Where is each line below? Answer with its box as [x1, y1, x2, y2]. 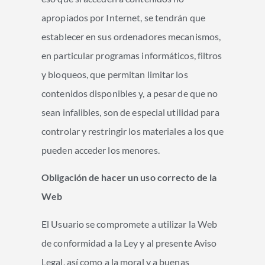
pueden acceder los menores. [41, 144, 160, 156]
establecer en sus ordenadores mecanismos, [41, 30, 221, 42]
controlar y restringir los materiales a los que [41, 125, 224, 137]
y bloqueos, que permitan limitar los [41, 68, 188, 80]
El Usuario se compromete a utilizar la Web [41, 218, 218, 230]
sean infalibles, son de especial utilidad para [41, 106, 219, 118]
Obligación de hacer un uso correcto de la [41, 172, 217, 183]
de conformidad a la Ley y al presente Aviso [41, 237, 217, 248]
